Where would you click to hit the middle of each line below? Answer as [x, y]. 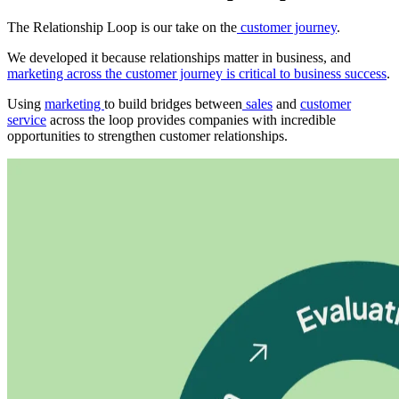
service [27, 119]
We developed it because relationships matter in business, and [179, 57]
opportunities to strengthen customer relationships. [147, 135]
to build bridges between [173, 103]
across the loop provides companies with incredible [191, 119]
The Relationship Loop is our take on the [122, 27]
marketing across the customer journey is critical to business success [197, 73]
